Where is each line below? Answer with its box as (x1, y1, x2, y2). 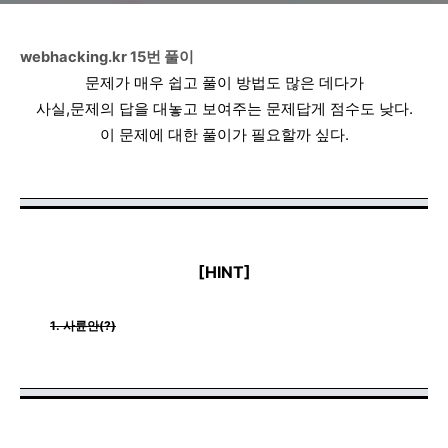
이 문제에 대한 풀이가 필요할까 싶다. (99, 125, 349, 144)
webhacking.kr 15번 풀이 (20, 48, 194, 66)
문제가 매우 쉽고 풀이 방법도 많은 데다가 (84, 73, 364, 92)
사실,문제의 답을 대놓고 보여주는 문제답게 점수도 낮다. (35, 99, 413, 118)
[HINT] (197, 262, 251, 282)
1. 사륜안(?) (50, 318, 116, 333)
